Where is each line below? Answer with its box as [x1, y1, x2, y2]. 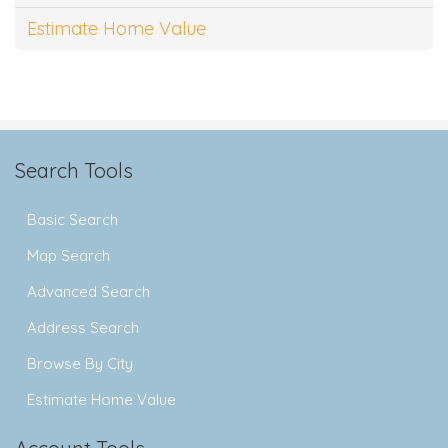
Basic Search [27, 209, 118, 229]
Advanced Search [27, 281, 150, 301]
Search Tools [15, 157, 133, 183]
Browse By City [27, 353, 133, 373]
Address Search [27, 317, 139, 337]
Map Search [27, 245, 110, 265]
